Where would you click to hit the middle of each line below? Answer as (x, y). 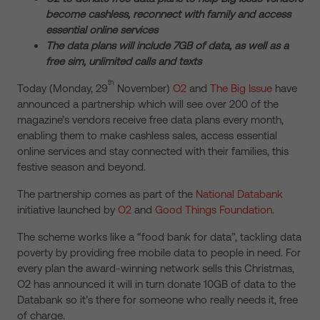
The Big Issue (241, 88)
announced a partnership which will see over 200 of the (148, 104)
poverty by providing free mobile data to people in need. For (159, 252)
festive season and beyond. (81, 167)
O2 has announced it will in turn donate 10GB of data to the (156, 284)
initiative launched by (67, 210)
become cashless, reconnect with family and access (168, 14)
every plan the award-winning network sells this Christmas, (156, 268)
